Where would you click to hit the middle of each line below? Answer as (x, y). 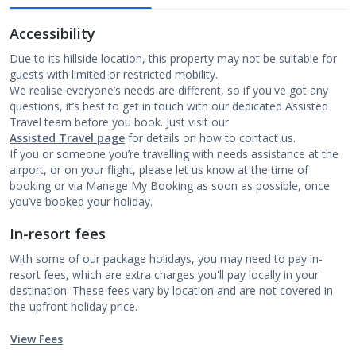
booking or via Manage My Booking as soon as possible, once (170, 186)
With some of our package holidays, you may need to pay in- (166, 259)
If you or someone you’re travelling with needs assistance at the (174, 154)
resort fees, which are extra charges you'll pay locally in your (164, 275)
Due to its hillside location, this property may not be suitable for (173, 58)
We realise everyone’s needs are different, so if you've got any (169, 90)
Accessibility (52, 33)
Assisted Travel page (67, 138)
